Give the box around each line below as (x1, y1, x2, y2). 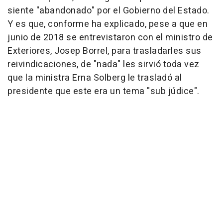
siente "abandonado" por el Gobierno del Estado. (7, 4, 210, 17)
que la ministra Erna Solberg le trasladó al (7, 71, 182, 85)
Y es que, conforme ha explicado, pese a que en (7, 17, 208, 31)
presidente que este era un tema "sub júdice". (7, 85, 200, 98)
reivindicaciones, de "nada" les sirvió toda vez (7, 58, 200, 71)
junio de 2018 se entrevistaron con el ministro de (7, 31, 213, 44)
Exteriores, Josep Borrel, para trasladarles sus (7, 44, 202, 58)
